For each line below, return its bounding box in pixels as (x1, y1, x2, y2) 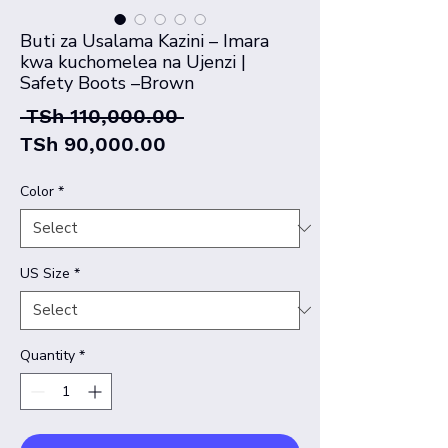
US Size (20, 263, 70, 283)
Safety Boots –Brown (20, 70, 194, 95)
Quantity (20, 345, 75, 365)
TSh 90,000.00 (20, 131, 166, 156)
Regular (183, 102, 257, 127)
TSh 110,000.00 (20, 103, 184, 128)
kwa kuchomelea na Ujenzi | (20, 49, 246, 74)
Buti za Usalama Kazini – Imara (20, 28, 269, 53)
